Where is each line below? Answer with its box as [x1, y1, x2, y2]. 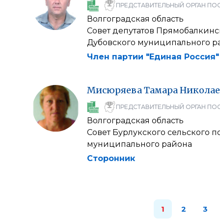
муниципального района [87, 139, 192, 149]
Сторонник [87, 154, 135, 163]
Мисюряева [87, 84, 142, 96]
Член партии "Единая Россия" [87, 52, 219, 61]
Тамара [144, 84, 178, 96]
